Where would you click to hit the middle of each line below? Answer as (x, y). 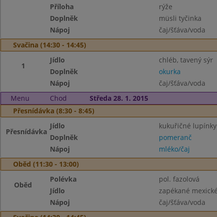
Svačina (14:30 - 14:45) (50, 45)
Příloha (62, 7)
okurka (170, 71)
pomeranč (175, 137)
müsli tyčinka (180, 18)
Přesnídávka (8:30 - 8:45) (54, 111)
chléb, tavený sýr (186, 60)
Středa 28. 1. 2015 (119, 98)
